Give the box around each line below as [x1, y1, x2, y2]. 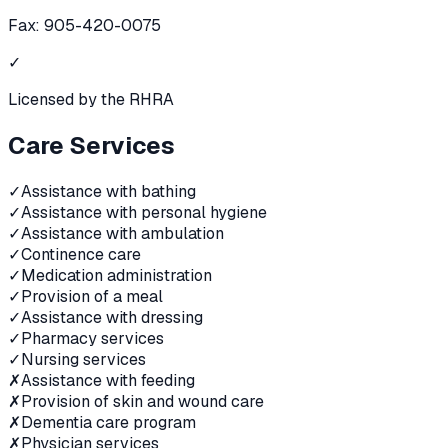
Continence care [21, 244, 141, 266]
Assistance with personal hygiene [21, 202, 267, 224]
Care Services [8, 130, 175, 162]
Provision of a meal [21, 286, 163, 308]
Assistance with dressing [21, 307, 203, 329]
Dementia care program [21, 412, 196, 434]
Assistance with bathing [21, 181, 196, 203]
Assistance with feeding [21, 370, 195, 392]
